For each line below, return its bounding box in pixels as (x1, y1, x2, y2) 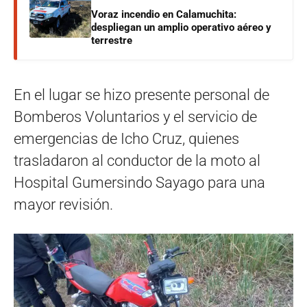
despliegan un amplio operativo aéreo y (91, 21, 271, 34)
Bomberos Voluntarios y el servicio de (14, 108, 257, 125)
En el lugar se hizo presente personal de (14, 86, 269, 103)
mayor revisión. (14, 195, 113, 213)
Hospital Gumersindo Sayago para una (14, 173, 265, 191)
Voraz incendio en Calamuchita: (91, 8, 236, 21)
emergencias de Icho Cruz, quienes (14, 130, 239, 147)
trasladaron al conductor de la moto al (14, 151, 260, 169)
